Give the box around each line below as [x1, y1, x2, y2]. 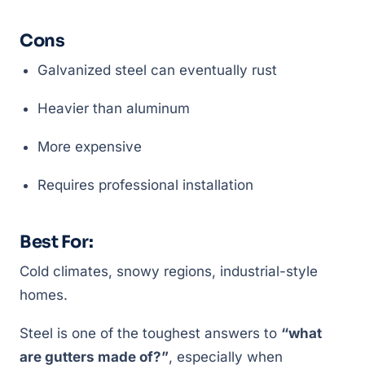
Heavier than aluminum [37, 100, 190, 117]
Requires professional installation [37, 177, 253, 193]
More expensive [37, 139, 142, 155]
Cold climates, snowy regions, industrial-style [20, 263, 318, 279]
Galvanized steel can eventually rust [37, 62, 277, 78]
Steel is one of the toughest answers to [20, 325, 281, 341]
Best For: [20, 231, 94, 253]
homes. [20, 287, 68, 303]
